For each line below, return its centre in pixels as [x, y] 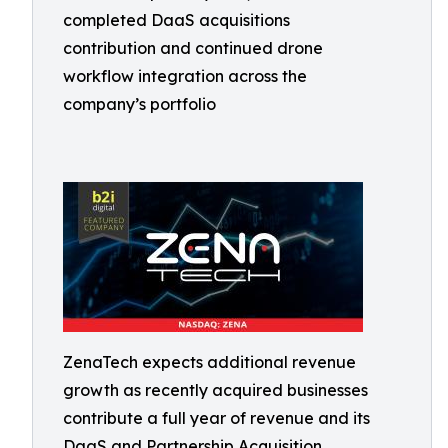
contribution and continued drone [193, 48]
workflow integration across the [185, 76]
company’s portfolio [139, 104]
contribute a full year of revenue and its [216, 418]
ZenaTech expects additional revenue [209, 362]
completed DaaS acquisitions [176, 20]
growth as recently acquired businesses [215, 390]
